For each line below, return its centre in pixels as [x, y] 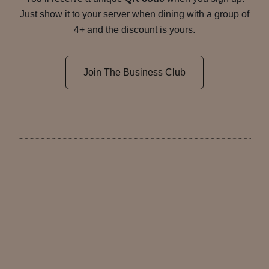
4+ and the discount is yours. [134, 30]
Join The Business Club [134, 73]
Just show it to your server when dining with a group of [134, 14]
